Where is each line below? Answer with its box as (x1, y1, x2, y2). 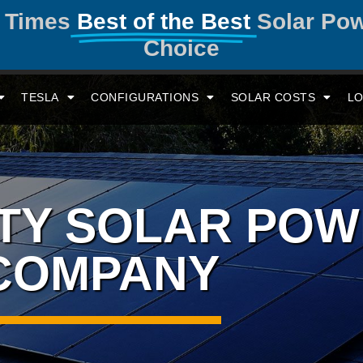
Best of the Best (77, 9, 250, 34)
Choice (143, 36, 220, 61)
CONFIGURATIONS (91, 91, 199, 104)
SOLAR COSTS (230, 91, 316, 104)
